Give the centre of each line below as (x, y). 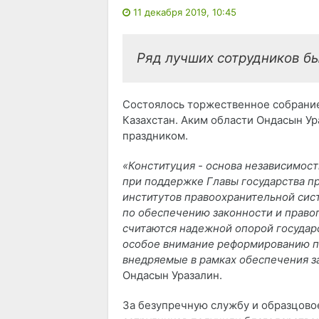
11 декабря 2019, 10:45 (185, 12)
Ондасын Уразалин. (172, 276)
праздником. (155, 136)
